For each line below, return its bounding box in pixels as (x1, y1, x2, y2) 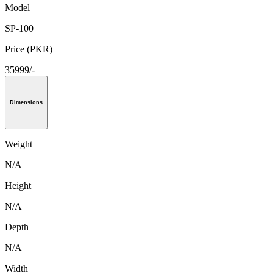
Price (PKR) (5, 44, 52, 55)
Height (5, 180, 31, 191)
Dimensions (10, 99, 43, 105)
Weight (5, 138, 32, 149)
